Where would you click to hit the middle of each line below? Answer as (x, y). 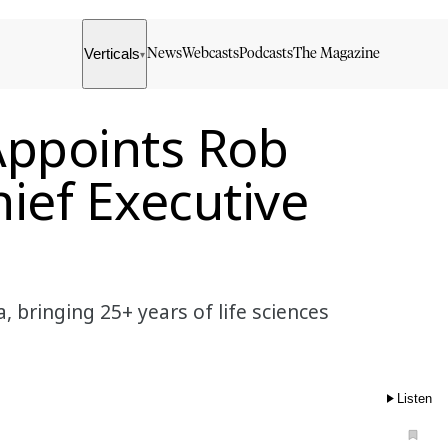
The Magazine (337, 53)
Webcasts (211, 53)
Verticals (112, 54)
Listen (414, 398)
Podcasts (266, 53)
